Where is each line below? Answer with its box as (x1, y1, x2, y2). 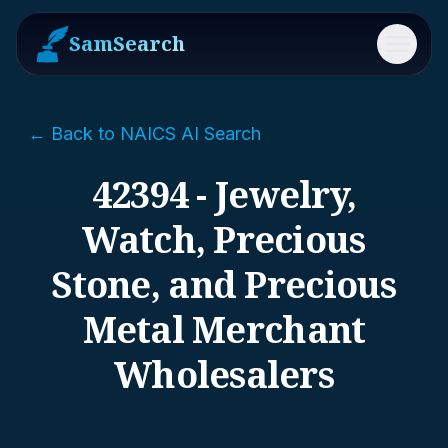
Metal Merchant (82, 305, 366, 354)
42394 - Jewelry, (91, 170, 357, 219)
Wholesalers (113, 350, 335, 399)
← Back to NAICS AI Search (28, 123, 261, 144)
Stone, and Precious (51, 260, 397, 309)
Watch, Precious (82, 215, 366, 264)
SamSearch (69, 30, 185, 57)
